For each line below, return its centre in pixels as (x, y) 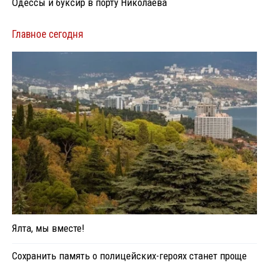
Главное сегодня (48, 35)
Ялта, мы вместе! (48, 228)
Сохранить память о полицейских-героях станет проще (129, 256)
